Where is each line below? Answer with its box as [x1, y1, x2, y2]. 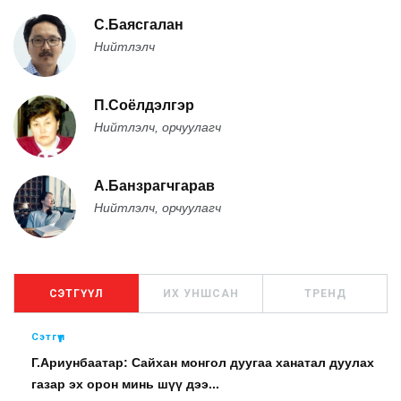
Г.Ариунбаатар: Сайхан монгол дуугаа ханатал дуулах [31, 355, 374, 371]
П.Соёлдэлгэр [94, 98, 194, 114]
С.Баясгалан [94, 17, 183, 33]
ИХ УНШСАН [162, 286, 239, 300]
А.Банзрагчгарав [94, 178, 215, 194]
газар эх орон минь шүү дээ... [31, 377, 219, 392]
